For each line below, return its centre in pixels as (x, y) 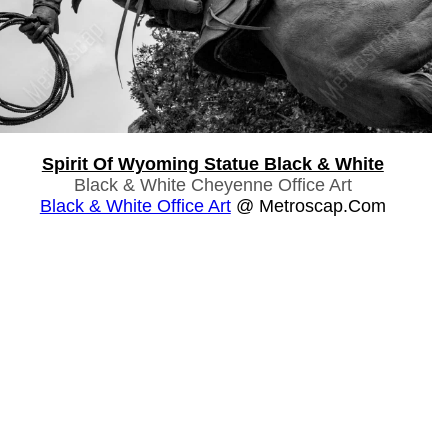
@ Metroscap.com (308, 205)
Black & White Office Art (135, 205)
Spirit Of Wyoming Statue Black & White (212, 163)
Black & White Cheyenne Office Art (212, 184)
